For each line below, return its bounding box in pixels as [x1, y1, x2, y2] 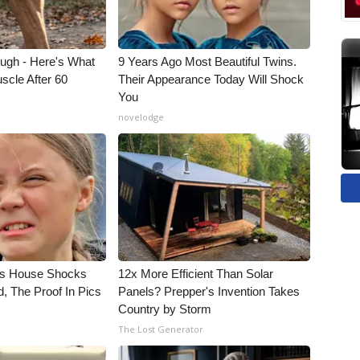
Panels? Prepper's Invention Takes [118, 284, 301, 298]
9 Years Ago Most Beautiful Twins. [118, 55, 297, 68]
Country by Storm [118, 302, 212, 316]
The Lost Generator [118, 323, 204, 335]
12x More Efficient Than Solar [118, 267, 274, 280]
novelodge [118, 111, 165, 123]
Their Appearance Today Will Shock [118, 72, 305, 86]
